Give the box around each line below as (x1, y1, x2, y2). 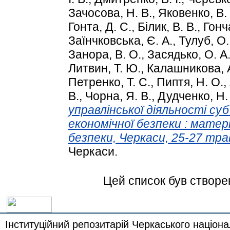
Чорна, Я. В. (85, 89, 151, 103)
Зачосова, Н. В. (68, 6, 152, 20)
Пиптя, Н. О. (157, 75, 223, 89)
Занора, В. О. (68, 48, 141, 62)
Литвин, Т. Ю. (68, 62, 141, 75)
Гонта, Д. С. (68, 20, 131, 34)
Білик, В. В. (138, 20, 197, 34)
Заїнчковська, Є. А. (68, 34, 172, 48)
